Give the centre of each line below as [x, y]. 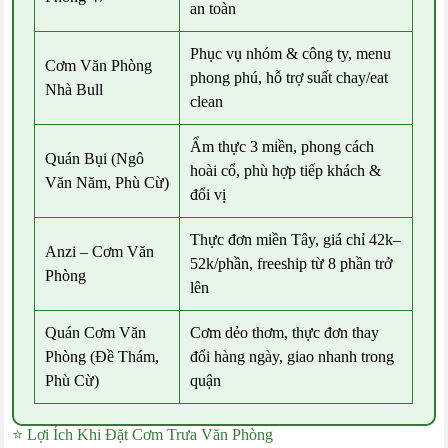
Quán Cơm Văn [96, 333]
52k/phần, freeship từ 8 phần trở [291, 264]
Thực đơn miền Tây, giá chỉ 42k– [296, 240]
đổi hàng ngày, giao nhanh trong [292, 357]
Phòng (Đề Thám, [102, 357]
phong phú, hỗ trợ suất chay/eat [289, 78]
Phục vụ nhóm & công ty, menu [291, 54]
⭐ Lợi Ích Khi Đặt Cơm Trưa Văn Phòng [143, 435]
